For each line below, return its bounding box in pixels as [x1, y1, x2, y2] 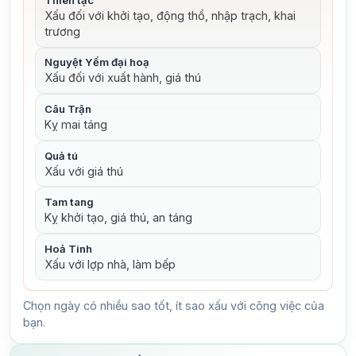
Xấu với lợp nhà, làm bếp [44, 257, 176, 271]
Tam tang [44, 195, 94, 209]
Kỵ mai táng [44, 117, 107, 131]
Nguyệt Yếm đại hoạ [44, 56, 149, 69]
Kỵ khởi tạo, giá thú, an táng [44, 211, 192, 225]
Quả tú [44, 149, 78, 162]
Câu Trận [44, 102, 91, 115]
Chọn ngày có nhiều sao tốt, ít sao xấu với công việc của [23, 298, 324, 312]
